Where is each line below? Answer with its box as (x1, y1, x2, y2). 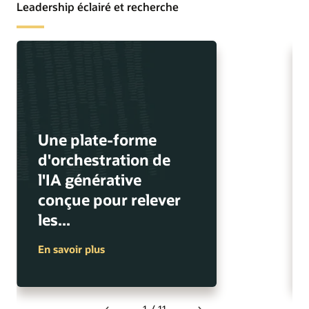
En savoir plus (37, 241, 105, 256)
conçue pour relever (37, 189, 181, 210)
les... (37, 209, 70, 230)
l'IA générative (37, 169, 141, 190)
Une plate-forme (37, 129, 157, 150)
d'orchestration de (37, 149, 170, 170)
